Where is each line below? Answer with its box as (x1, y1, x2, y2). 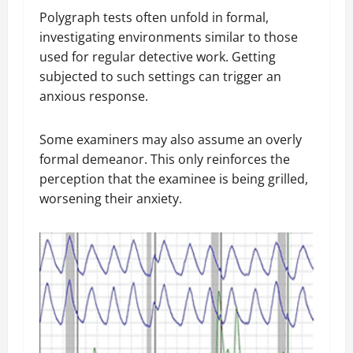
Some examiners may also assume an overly (39, 130, 302, 148)
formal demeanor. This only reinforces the (39, 150, 290, 168)
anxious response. (39, 87, 154, 105)
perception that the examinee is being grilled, (39, 169, 308, 188)
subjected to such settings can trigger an (39, 67, 281, 85)
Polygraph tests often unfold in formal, (39, 8, 269, 26)
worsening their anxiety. (39, 189, 188, 207)
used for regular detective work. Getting (39, 47, 276, 65)
